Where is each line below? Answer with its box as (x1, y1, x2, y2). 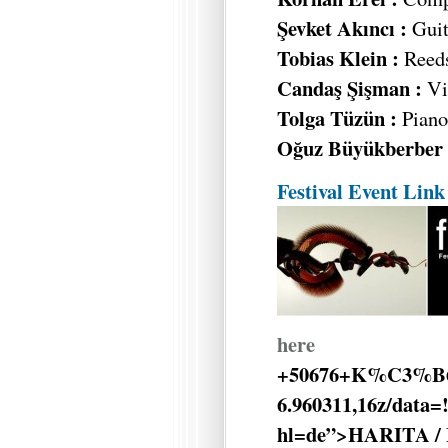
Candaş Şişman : (277, 73, 427, 104)
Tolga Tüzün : (277, 103, 397, 134)
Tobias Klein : (277, 43, 399, 74)
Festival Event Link (277, 175, 445, 206)
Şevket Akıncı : (277, 13, 412, 44)
